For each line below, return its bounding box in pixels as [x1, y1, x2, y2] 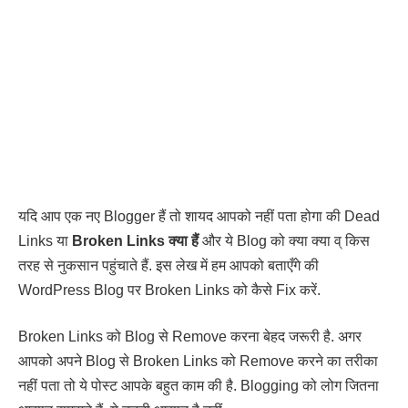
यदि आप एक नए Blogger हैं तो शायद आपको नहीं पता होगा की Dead [18, 208, 380, 224]
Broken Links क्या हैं [72, 232, 199, 249]
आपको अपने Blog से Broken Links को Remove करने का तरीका [18, 353, 378, 370]
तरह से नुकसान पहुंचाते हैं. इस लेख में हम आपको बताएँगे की [18, 257, 319, 273]
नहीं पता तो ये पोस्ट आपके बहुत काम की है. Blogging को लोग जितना [18, 378, 379, 394]
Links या [18, 232, 72, 249]
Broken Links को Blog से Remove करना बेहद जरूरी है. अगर [18, 329, 362, 345]
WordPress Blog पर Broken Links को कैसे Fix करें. [18, 281, 321, 298]
